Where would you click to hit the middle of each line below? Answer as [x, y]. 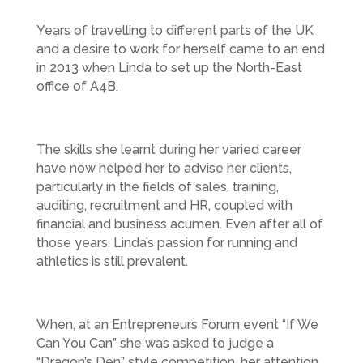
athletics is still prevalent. [112, 261]
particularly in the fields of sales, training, [157, 186]
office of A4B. [77, 86]
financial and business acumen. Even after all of [179, 224]
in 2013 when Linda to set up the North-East [169, 67]
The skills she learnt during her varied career [169, 149]
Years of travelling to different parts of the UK [175, 30]
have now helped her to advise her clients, [164, 168]
